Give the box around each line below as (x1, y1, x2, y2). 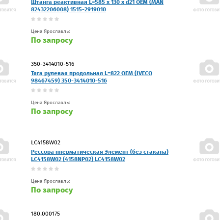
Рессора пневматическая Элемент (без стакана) (31, 148, 168, 155)
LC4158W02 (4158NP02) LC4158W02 (31, 155, 125, 163)
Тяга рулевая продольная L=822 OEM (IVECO (31, 69, 152, 77)
